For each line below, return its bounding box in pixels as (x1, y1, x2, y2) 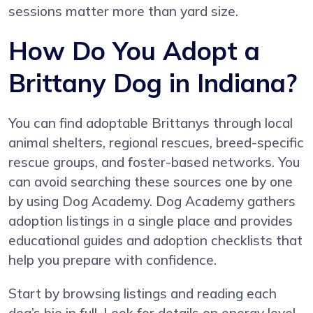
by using (8, 192, 62, 210)
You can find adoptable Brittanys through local (8, 114, 293, 131)
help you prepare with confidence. (8, 251, 217, 268)
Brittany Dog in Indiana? (8, 66, 297, 99)
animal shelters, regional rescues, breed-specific (8, 133, 304, 151)
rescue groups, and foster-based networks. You (8, 153, 300, 170)
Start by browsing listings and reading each (8, 284, 277, 302)
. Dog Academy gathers (150, 192, 296, 210)
